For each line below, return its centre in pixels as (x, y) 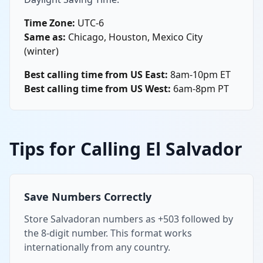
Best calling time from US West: (97, 88)
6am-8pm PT (200, 88)
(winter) (41, 51)
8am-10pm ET (199, 74)
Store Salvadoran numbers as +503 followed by (129, 219)
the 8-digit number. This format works (108, 233)
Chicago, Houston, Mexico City (134, 37)
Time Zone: (50, 23)
